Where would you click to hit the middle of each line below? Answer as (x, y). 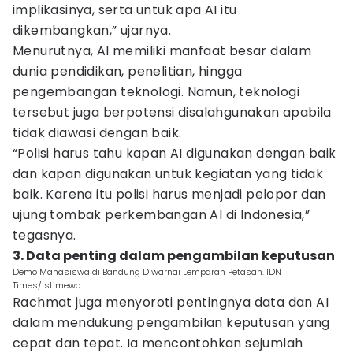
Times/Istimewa (47, 285)
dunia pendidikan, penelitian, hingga (128, 71)
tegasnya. (45, 235)
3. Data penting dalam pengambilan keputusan (174, 256)
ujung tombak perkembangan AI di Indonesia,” (162, 215)
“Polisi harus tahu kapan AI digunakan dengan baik (175, 153)
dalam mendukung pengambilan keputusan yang (171, 323)
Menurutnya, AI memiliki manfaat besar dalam (162, 51)
